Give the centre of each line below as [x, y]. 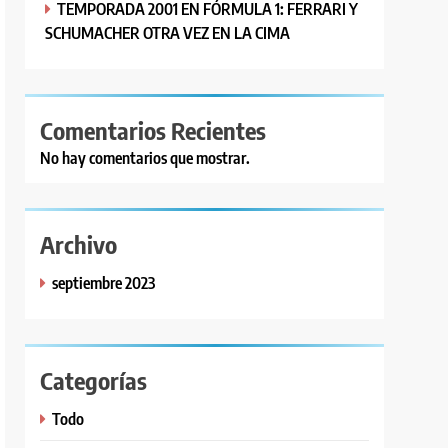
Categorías [94, 379]
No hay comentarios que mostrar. [145, 157]
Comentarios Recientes [153, 129]
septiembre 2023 [104, 282]
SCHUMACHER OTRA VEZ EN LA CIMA [168, 32]
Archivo [79, 243]
